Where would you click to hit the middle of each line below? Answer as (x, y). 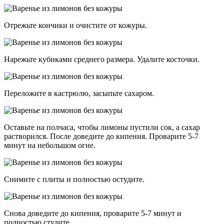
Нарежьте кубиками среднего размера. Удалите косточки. (102, 59)
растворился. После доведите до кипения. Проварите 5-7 (101, 136)
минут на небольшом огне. (50, 145)
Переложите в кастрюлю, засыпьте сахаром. (79, 93)
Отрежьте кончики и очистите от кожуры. (75, 25)
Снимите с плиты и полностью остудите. (74, 179)
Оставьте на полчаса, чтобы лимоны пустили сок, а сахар (102, 127)
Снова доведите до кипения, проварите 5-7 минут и (93, 213)
